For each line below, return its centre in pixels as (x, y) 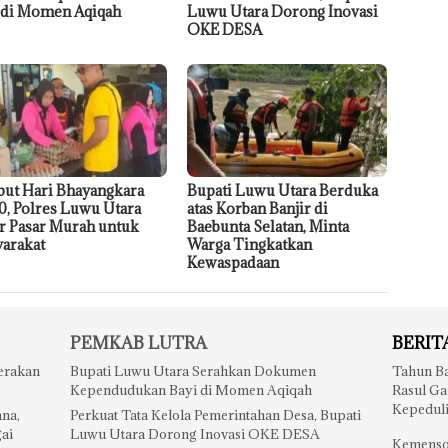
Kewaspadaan (233, 262)
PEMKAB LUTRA (138, 342)
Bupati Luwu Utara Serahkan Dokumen (192, 370)
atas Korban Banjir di (258, 208)
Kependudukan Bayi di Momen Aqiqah (190, 389)
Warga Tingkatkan (250, 244)
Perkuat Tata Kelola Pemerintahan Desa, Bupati (215, 414)
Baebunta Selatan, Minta (268, 226)
